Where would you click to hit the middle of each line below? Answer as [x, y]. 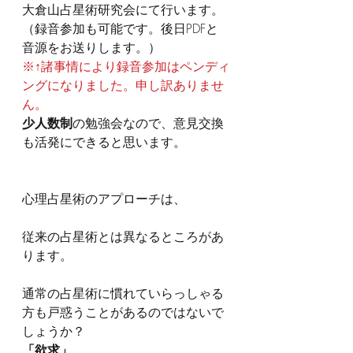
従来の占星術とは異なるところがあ [123, 236]
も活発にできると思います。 [104, 141]
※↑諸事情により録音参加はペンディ [126, 66]
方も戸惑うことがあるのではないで [123, 312]
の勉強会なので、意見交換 [148, 123]
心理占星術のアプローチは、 [104, 198]
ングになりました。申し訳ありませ [123, 85]
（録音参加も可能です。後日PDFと [120, 28]
